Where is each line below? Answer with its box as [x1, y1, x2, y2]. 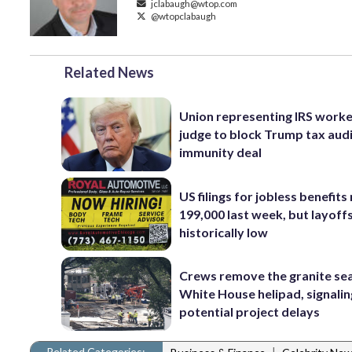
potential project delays [179, 304, 321, 320]
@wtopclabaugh [149, 10, 216, 22]
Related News [64, 64, 154, 82]
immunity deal [179, 145, 262, 160]
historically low [179, 224, 269, 240]
